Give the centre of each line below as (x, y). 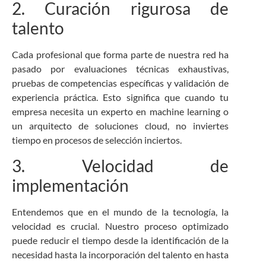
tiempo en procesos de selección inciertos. (97, 140)
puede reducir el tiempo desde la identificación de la (121, 240)
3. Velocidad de (121, 165)
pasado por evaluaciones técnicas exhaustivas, (121, 69)
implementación (70, 185)
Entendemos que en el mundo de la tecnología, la (121, 211)
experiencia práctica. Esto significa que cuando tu (121, 97)
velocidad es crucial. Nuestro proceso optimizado (121, 226)
